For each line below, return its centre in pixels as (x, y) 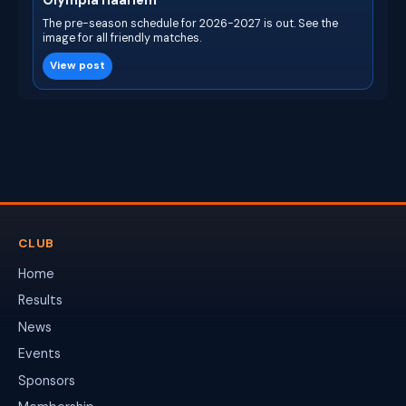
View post (78, 66)
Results (40, 300)
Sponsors (47, 380)
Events (39, 354)
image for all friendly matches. (122, 38)
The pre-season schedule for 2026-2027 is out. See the (191, 23)
